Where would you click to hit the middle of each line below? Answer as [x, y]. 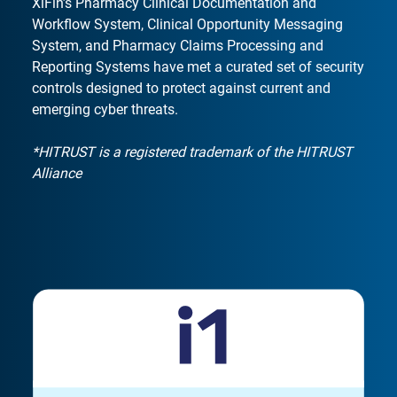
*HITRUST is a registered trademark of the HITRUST [192, 152]
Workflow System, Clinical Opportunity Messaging [187, 24]
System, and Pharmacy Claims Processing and [178, 45]
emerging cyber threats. [105, 109]
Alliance [57, 173]
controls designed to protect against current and [181, 88]
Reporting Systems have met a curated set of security [198, 66]
